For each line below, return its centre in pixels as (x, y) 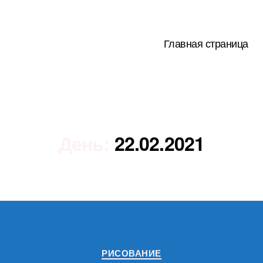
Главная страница (206, 43)
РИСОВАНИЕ (131, 253)
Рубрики (151, 248)
